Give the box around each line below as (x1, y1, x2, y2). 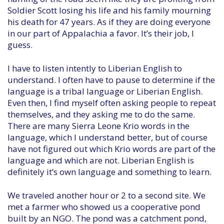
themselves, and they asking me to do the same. (7, 108, 195, 120)
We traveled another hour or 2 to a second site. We (7, 189, 205, 201)
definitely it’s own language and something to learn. (7, 166, 211, 177)
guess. (7, 39, 32, 50)
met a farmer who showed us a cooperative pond (7, 201, 200, 212)
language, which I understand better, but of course (7, 131, 207, 143)
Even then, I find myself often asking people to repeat (7, 97, 216, 108)
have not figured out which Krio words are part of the (7, 143, 215, 154)
